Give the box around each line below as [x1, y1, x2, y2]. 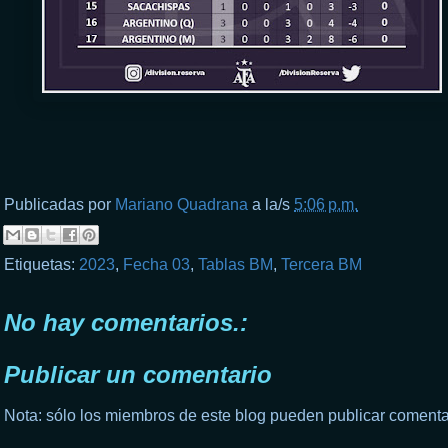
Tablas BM [198, 255, 273, 273]
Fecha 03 [123, 255, 190, 273]
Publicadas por [4, 195, 115, 213]
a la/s [252, 195, 294, 213]
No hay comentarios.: [4, 308, 248, 336]
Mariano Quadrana [115, 195, 248, 213]
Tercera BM [281, 255, 362, 273]
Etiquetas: [4, 255, 79, 273]
